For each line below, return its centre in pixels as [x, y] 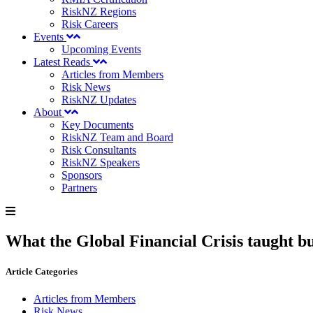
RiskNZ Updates [99, 100]
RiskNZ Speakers [101, 162]
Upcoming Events [101, 49]
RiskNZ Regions [99, 12]
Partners [79, 188]
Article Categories [42, 272]
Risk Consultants [99, 150]
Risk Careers [90, 24]
